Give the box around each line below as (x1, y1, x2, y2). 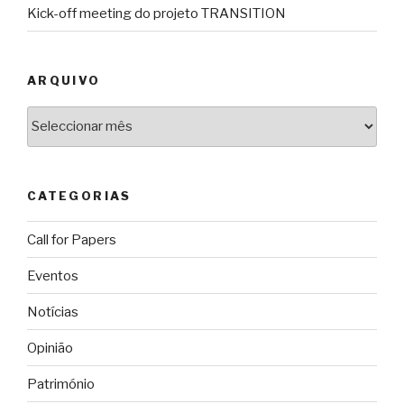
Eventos (27, 267, 78, 284)
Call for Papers (27, 231, 116, 248)
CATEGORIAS (27, 188, 132, 203)
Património (27, 375, 95, 392)
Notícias (27, 303, 78, 320)
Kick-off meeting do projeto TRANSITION (27, 5, 286, 22)
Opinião (27, 339, 73, 356)
